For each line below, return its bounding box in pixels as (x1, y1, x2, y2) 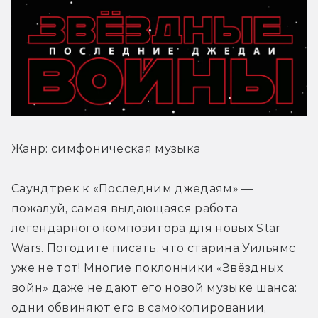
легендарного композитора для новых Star (11, 221, 281, 235)
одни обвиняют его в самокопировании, (11, 300, 267, 314)
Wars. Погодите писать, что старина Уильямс (11, 241, 296, 255)
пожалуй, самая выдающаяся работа (11, 201, 238, 215)
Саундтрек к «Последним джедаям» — (11, 181, 253, 195)
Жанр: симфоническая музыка (11, 141, 201, 155)
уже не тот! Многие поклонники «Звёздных (11, 261, 283, 275)
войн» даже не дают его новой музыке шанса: (11, 280, 297, 295)
